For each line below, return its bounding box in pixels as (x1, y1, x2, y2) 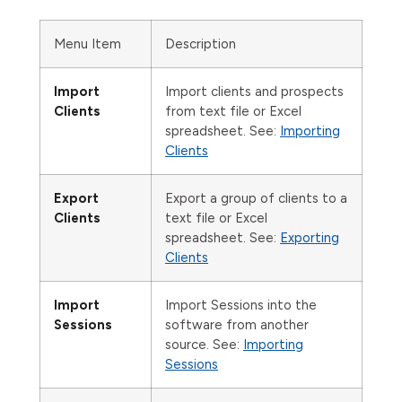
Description (165, 36, 236, 52)
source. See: (165, 336, 243, 353)
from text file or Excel (165, 103, 301, 119)
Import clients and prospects (165, 83, 344, 100)
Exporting (280, 230, 339, 246)
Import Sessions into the (165, 297, 317, 313)
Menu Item (54, 36, 121, 52)
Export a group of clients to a (165, 190, 347, 206)
